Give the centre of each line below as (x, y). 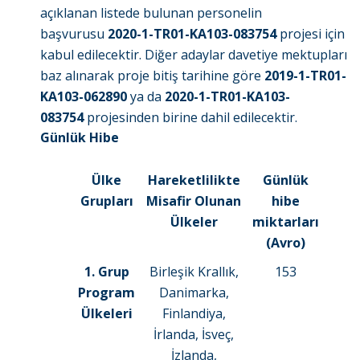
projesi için (311, 34)
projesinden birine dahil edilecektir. (190, 118)
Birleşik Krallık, (194, 272)
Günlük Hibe (80, 138)
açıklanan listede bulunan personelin (151, 13)
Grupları (106, 201)
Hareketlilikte (194, 180)
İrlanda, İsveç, (194, 335)
